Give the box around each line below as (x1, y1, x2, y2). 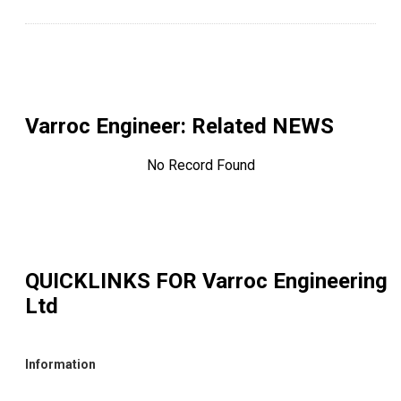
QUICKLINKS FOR (25, 268, 202, 294)
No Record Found (146, 157, 255, 175)
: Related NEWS (181, 114, 334, 140)
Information (25, 357, 96, 372)
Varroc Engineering (202, 268, 388, 294)
